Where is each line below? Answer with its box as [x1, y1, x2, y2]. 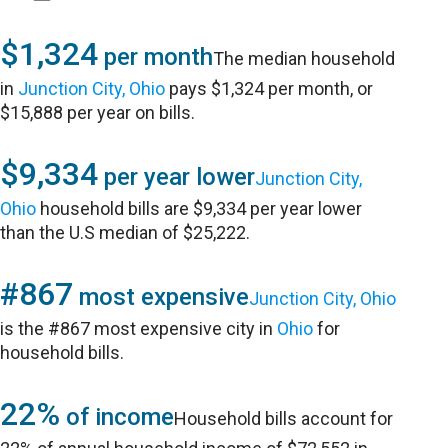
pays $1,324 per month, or [165, 78, 374, 99]
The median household [213, 48, 396, 69]
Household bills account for [174, 408, 394, 429]
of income [60, 403, 175, 431]
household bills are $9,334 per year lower [36, 198, 363, 219]
